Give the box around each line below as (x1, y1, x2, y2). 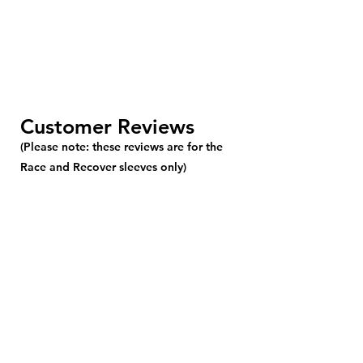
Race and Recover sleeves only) (20, 159, 186, 174)
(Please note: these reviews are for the (20, 139, 223, 154)
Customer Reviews (20, 113, 200, 139)
